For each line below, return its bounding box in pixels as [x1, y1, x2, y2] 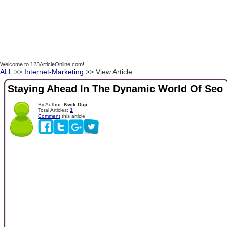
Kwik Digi [64, 101, 87, 107]
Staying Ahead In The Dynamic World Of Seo [8, 83, 223, 95]
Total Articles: [38, 107, 70, 113]
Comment [38, 112, 60, 119]
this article [60, 112, 85, 119]
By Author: [38, 101, 64, 107]
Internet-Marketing [24, 68, 84, 76]
